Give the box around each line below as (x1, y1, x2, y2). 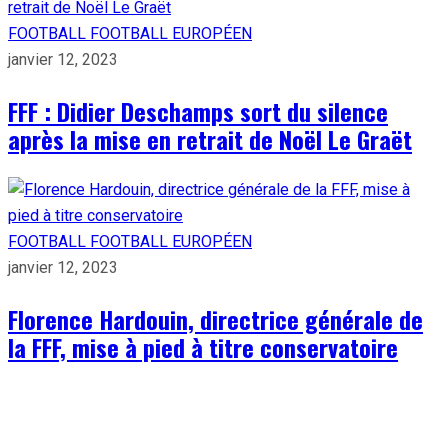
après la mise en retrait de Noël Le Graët (8, 120, 412, 157)
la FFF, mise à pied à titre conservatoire (8, 328, 398, 365)
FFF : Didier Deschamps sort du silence (8, 92, 388, 129)
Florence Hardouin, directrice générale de (8, 300, 423, 337)
